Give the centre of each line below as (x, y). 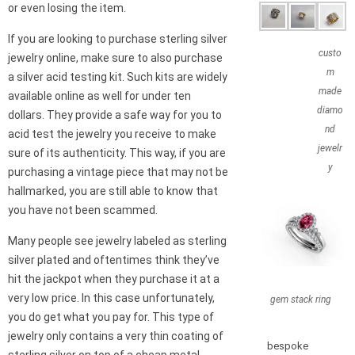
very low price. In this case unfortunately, (111, 298)
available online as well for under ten (99, 96)
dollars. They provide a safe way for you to (115, 115)
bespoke (287, 345)
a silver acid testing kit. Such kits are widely (118, 77)
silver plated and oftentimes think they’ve (114, 260)
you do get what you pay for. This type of (111, 317)
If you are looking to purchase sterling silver (118, 39)
